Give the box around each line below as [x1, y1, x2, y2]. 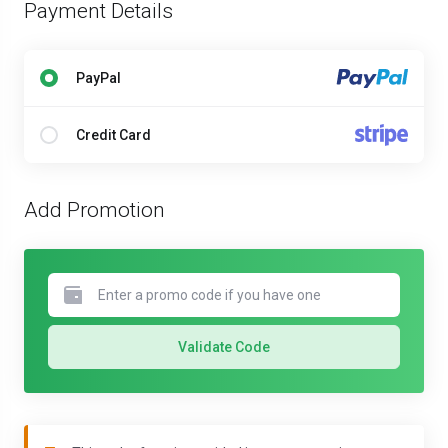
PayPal [76, 70, 121, 87]
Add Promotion [24, 198, 165, 223]
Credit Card [76, 127, 151, 144]
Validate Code [178, 339, 270, 356]
